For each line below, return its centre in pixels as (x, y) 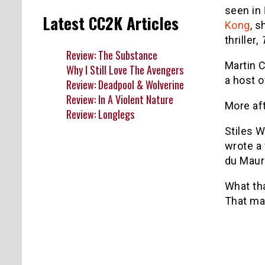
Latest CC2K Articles (111, 23)
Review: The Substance (112, 55)
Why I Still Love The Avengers (125, 70)
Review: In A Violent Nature (120, 99)
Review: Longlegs (100, 114)
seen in (244, 10)
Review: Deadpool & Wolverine (125, 84)
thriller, (243, 40)
